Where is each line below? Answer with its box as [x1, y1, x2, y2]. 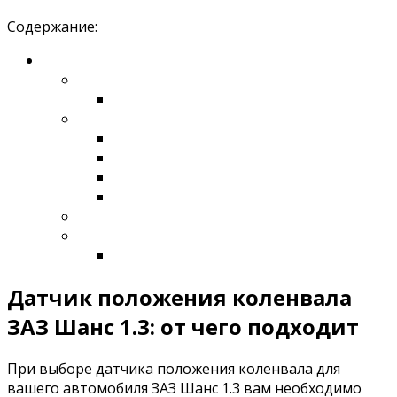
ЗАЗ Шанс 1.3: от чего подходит [7, 311, 359, 341]
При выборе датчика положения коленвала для [7, 358, 340, 378]
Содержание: [7, 16, 97, 36]
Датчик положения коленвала [7, 282, 352, 312]
